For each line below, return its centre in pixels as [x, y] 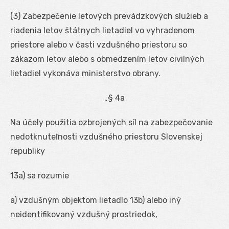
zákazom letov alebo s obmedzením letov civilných [107, 59]
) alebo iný [162, 200]
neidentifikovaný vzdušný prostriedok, [84, 214]
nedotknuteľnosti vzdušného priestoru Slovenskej [106, 136]
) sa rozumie [46, 175]
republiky [28, 151]
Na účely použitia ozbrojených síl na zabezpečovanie [111, 122]
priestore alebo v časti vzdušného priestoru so [99, 44]
